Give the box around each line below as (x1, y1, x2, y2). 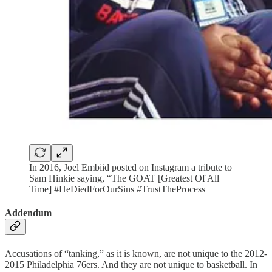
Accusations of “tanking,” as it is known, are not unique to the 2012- (5, 248, 267, 259)
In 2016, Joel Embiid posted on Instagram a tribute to (29, 162, 232, 173)
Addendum (5, 208, 52, 219)
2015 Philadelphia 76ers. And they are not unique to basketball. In (5, 259, 257, 270)
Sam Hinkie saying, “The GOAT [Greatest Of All (29, 173, 219, 184)
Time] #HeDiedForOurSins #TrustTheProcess (29, 184, 205, 195)
